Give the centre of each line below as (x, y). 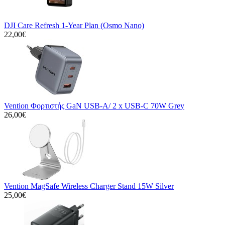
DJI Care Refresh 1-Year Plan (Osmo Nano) (74, 25)
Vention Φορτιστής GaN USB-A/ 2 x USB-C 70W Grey (94, 105)
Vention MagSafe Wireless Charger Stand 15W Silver (89, 186)
